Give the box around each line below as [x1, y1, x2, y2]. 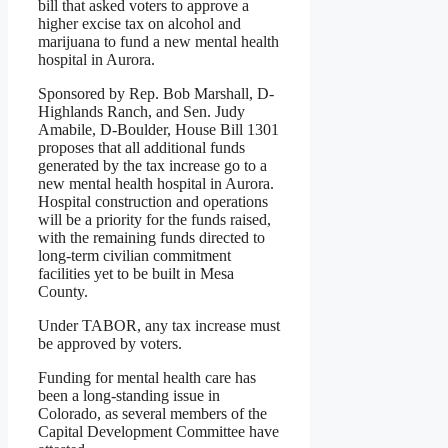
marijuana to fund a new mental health [38, 33, 279, 51]
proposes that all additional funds [38, 139, 245, 157]
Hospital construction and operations [38, 193, 268, 211]
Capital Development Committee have [38, 423, 279, 441]
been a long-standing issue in [38, 387, 220, 405]
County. [38, 283, 88, 301]
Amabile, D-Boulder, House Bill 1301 [38, 121, 279, 139]
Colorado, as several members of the [38, 405, 267, 423]
